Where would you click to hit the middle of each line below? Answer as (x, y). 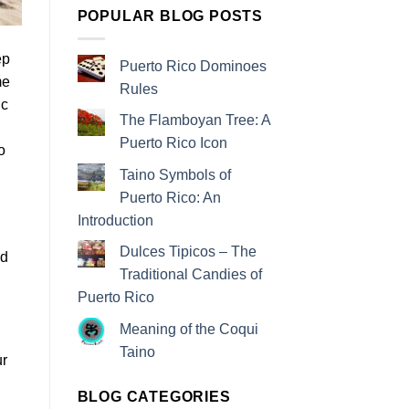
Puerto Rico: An (170, 197)
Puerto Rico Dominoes (193, 66)
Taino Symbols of (175, 174)
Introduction (115, 220)
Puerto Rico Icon (173, 143)
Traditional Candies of (190, 275)
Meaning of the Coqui (189, 330)
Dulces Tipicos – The (188, 252)
